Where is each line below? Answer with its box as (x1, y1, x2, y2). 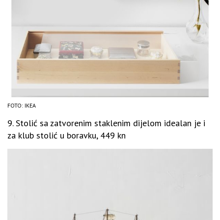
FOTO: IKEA (7, 101, 36, 109)
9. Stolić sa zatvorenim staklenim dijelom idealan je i (7, 117, 205, 129)
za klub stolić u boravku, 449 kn (7, 129, 126, 141)
